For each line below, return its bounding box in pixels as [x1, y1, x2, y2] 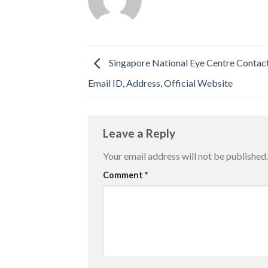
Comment [103, 169, 145, 180]
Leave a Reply [103, 126, 178, 141]
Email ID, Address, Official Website [88, 77, 233, 89]
